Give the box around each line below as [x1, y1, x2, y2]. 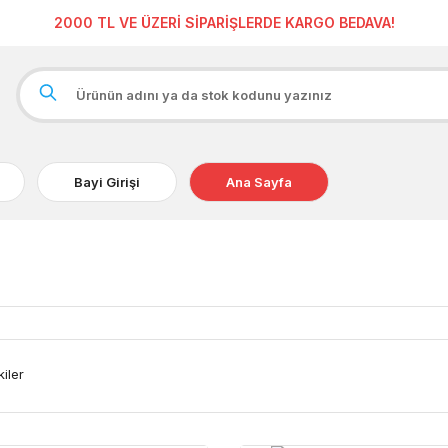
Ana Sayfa [226, 173, 292, 190]
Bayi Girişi [74, 173, 140, 190]
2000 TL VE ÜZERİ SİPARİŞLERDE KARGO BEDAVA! [53, 14, 395, 31]
